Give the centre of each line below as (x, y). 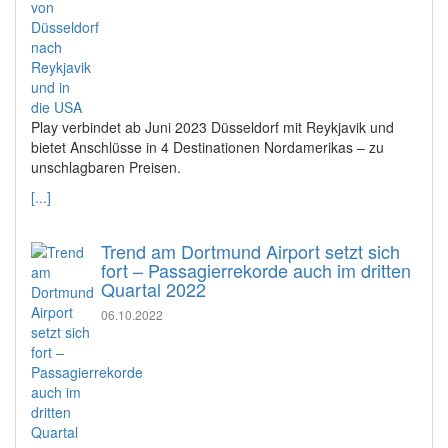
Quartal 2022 (153, 289)
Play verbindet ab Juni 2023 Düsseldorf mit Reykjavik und (212, 127)
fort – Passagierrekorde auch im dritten (256, 270)
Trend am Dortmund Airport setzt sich (250, 251)
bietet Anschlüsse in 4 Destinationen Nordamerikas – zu (207, 147)
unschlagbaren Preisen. (106, 167)
